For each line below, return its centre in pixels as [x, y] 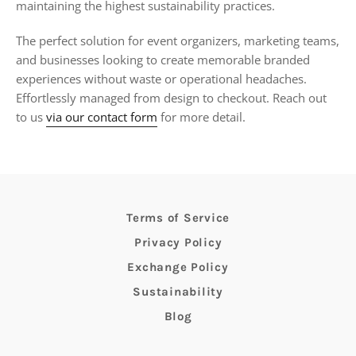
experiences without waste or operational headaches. [161, 78]
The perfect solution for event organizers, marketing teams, [178, 40]
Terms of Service [178, 217]
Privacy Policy [178, 242]
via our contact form [102, 116]
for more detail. [201, 116]
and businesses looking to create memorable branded [163, 59]
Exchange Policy [178, 267]
